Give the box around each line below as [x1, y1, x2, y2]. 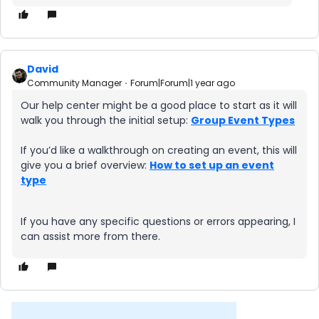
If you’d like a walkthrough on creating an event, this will [21, 143, 297, 157]
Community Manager [27, 77, 122, 89]
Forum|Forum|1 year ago [130, 77, 235, 89]
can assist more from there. [21, 229, 160, 244]
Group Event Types [191, 113, 295, 127]
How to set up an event [150, 158, 274, 172]
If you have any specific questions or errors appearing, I [21, 214, 296, 229]
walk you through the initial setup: [21, 113, 191, 127]
